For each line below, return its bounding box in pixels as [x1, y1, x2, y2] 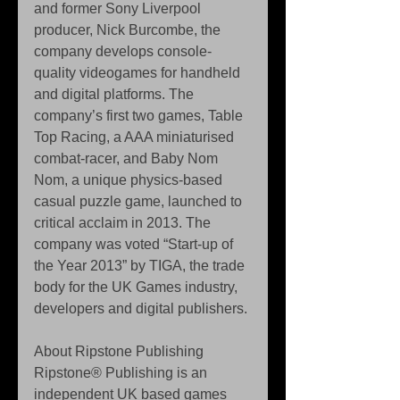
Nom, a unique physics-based [34, 172, 226, 187]
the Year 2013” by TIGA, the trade [34, 258, 248, 273]
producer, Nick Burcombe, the [34, 22, 224, 37]
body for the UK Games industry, [34, 279, 241, 295]
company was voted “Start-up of [34, 237, 237, 252]
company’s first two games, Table [34, 108, 246, 123]
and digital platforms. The [34, 87, 197, 102]
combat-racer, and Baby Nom [34, 151, 221, 166]
